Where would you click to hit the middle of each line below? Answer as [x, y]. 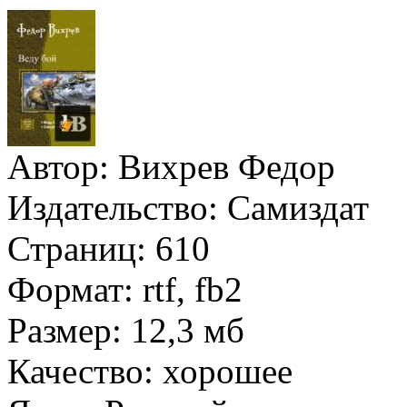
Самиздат [293, 207]
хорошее [223, 371]
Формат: [70, 289]
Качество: [80, 371]
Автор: [58, 166]
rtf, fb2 [188, 289]
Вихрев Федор [222, 166]
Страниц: [77, 248]
